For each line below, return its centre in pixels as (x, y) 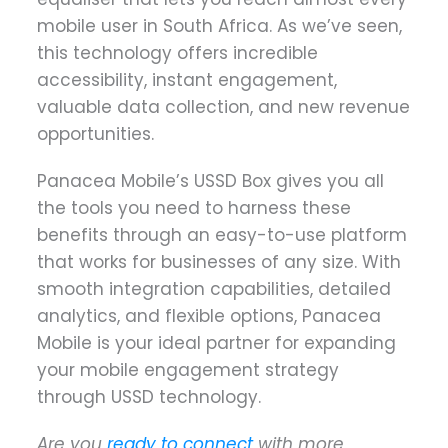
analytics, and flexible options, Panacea (209, 315)
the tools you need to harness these (194, 207)
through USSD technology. (149, 396)
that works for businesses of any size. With (219, 261)
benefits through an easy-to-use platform (222, 234)
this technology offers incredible (177, 52)
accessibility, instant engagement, (187, 79)
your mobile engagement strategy (188, 369)
